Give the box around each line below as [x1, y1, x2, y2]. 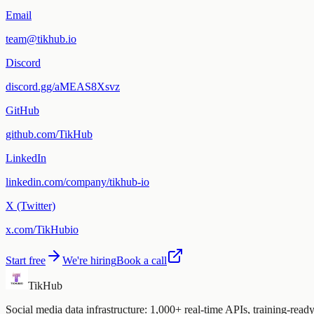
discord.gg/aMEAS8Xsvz [6, 80, 120, 93]
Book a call [116, 254, 167, 266]
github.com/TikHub [6, 128, 93, 140]
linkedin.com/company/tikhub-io [6, 175, 149, 188]
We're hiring [62, 254, 116, 266]
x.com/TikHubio [6, 223, 78, 235]
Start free [6, 254, 46, 266]
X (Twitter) [6, 199, 55, 212]
